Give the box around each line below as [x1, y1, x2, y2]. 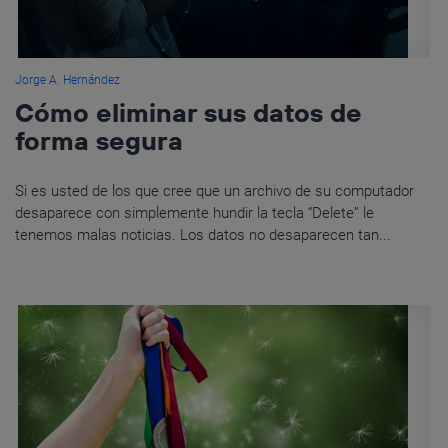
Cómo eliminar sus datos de [15, 96, 362, 130]
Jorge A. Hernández [15, 73, 120, 88]
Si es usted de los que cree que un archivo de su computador [15, 182, 414, 201]
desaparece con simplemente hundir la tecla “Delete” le [15, 204, 374, 223]
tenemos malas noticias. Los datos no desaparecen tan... [15, 226, 391, 245]
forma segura [15, 124, 183, 158]
